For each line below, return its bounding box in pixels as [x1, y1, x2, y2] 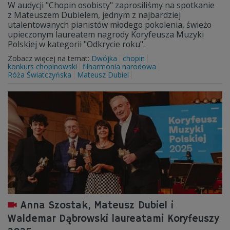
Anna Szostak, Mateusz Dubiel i [21, 199, 174, 212]
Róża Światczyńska [8, 70, 71, 80]
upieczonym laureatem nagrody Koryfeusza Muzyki [8, 29, 204, 40]
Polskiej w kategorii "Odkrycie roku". [8, 39, 145, 50]
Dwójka [91, 53, 117, 63]
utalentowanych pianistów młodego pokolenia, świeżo [8, 19, 212, 30]
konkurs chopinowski [8, 62, 77, 71]
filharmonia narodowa [83, 62, 156, 71]
